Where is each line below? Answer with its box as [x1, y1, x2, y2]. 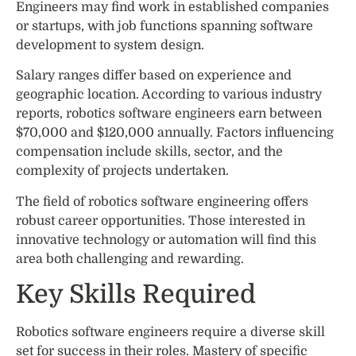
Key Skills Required [16, 280, 256, 310]
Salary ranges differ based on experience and [16, 68, 292, 83]
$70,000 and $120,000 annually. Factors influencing [16, 126, 334, 141]
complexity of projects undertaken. [16, 164, 229, 179]
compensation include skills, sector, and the [16, 145, 283, 160]
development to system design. [16, 38, 204, 52]
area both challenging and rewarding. [16, 251, 244, 266]
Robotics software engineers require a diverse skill [16, 325, 325, 340]
